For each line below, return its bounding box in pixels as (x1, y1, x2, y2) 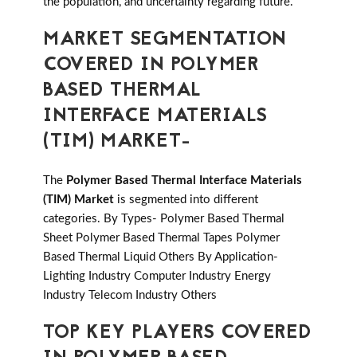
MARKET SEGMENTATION (43, 25, 287, 56)
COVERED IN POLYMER (43, 51, 258, 81)
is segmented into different (114, 194, 258, 206)
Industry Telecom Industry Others (43, 289, 217, 302)
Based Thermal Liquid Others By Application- (43, 251, 278, 264)
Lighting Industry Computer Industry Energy (43, 270, 271, 283)
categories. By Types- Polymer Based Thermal (43, 213, 284, 226)
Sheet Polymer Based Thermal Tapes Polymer (43, 232, 280, 245)
